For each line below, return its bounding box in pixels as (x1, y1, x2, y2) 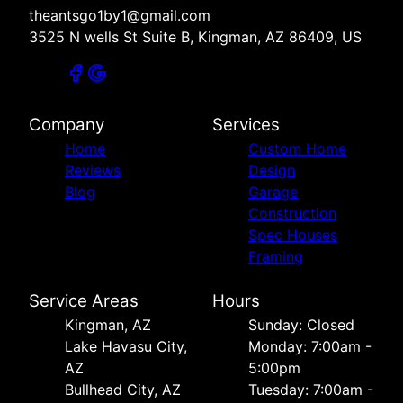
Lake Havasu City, (65, 336, 187, 355)
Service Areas (29, 290, 139, 311)
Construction (248, 203, 336, 222)
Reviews (65, 160, 121, 179)
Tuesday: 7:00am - (248, 380, 373, 399)
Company (29, 113, 104, 135)
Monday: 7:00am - (248, 336, 372, 355)
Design (248, 160, 295, 179)
